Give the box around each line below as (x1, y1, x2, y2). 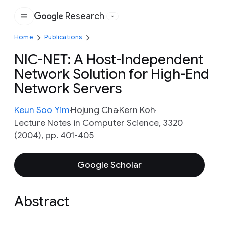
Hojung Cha (71, 104, 118, 116)
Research (65, 11, 104, 22)
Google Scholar (77, 159, 142, 170)
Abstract (14, 193, 69, 210)
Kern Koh (119, 104, 155, 116)
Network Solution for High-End (14, 65, 209, 83)
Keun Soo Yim (14, 104, 70, 116)
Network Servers (14, 80, 122, 97)
